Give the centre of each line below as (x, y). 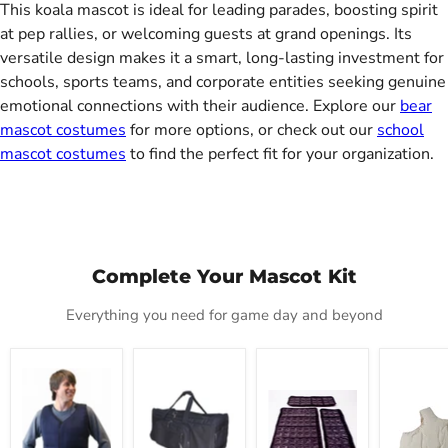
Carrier (164, 383)
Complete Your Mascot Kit (224, 277)
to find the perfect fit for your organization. (280, 154)
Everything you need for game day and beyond (224, 315)
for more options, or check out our (251, 130)
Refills (286, 383)
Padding (415, 399)
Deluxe (411, 367)
